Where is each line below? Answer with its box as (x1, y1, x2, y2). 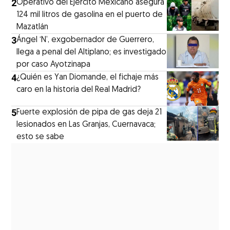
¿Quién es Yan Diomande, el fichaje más (16, 73, 159, 82)
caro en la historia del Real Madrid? (16, 86, 141, 94)
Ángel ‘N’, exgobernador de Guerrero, (16, 36, 155, 45)
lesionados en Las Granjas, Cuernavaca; (16, 121, 156, 129)
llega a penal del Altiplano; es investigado (16, 48, 167, 57)
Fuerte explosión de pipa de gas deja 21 (16, 108, 162, 117)
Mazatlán (16, 23, 49, 32)
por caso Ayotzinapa (16, 61, 91, 69)
